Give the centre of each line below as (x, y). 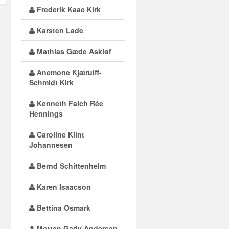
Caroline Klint (59, 134)
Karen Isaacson (63, 187)
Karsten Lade (59, 30)
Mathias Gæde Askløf (73, 51)
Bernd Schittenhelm (70, 166)
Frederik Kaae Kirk (67, 9)
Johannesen (51, 145)
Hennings (46, 113)
